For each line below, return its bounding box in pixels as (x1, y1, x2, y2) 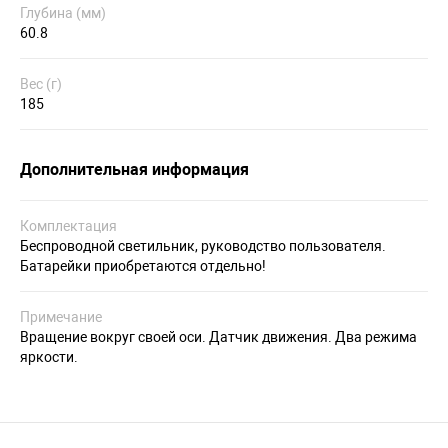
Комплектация (20, 218, 117, 235)
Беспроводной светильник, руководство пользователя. (20, 238, 386, 255)
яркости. (20, 349, 78, 366)
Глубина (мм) (20, 5, 106, 22)
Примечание (20, 309, 102, 326)
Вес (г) (20, 76, 62, 93)
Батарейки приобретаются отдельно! (20, 258, 266, 275)
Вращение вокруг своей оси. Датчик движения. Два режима (20, 329, 417, 346)
